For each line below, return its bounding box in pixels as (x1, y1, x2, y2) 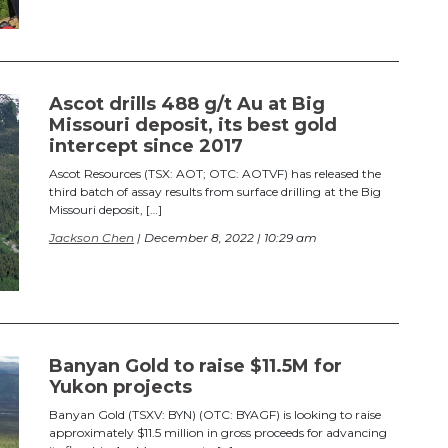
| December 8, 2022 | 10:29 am (134, 229, 317, 245)
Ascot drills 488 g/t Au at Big (49, 92, 325, 115)
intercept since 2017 (49, 134, 243, 157)
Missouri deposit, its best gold (49, 113, 337, 136)
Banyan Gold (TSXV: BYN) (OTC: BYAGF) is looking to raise (49, 406, 381, 422)
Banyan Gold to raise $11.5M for (49, 354, 342, 377)
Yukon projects (49, 375, 192, 398)
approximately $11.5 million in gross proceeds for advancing (49, 424, 387, 440)
